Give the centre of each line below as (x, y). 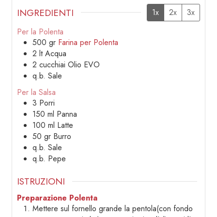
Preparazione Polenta (57, 198)
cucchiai (52, 65)
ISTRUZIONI (41, 181)
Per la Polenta (40, 32)
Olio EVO (84, 65)
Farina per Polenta (88, 43)
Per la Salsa (36, 93)
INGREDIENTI (45, 12)
